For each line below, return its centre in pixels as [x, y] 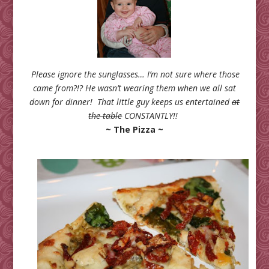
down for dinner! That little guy [90, 102]
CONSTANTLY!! [151, 116]
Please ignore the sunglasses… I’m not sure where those [136, 74]
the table [105, 116]
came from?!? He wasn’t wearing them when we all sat [134, 88]
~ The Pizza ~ [134, 130]
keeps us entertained [191, 102]
